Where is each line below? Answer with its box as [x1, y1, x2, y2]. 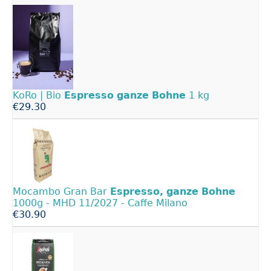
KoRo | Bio [13, 89, 64, 101]
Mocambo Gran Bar [13, 185, 110, 197]
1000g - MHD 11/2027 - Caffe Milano [13, 197, 188, 209]
